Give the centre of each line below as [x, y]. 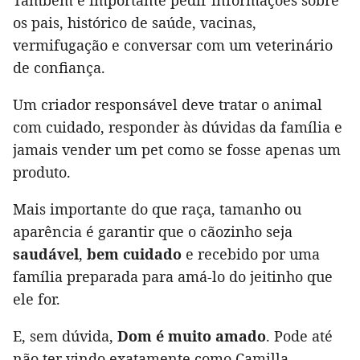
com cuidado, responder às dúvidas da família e [178, 127]
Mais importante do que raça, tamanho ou [157, 209]
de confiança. [59, 67]
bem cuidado [134, 254]
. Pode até [299, 335]
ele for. [37, 299]
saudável [46, 254]
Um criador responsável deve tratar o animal [168, 104]
